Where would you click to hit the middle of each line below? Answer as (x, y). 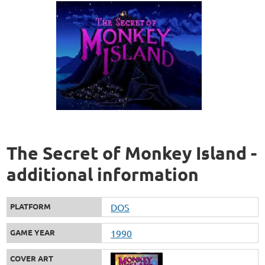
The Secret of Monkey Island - (132, 153)
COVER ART (32, 258)
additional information (103, 174)
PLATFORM (31, 206)
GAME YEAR (33, 232)
